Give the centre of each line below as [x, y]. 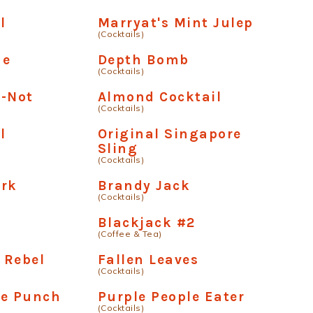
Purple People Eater [171, 297]
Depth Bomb [143, 60]
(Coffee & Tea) [130, 234]
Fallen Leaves [148, 260]
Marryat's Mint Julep [175, 23]
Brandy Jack [144, 185]
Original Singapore [169, 134]
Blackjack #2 [146, 223]
